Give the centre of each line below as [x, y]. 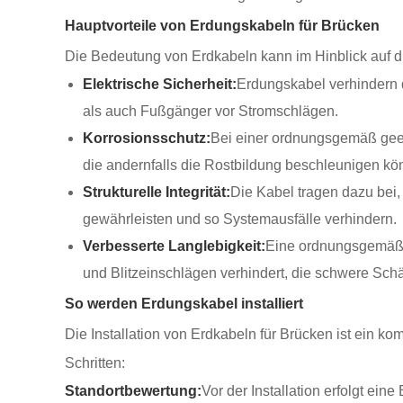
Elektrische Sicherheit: [160, 84]
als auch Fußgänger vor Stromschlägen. [210, 111]
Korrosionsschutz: [147, 138]
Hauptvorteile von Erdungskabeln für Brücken [222, 26]
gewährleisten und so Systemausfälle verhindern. [240, 219]
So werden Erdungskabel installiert [184, 304]
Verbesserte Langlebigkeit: [174, 246]
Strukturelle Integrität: [157, 192]
